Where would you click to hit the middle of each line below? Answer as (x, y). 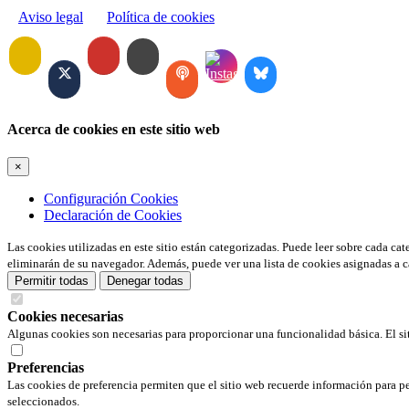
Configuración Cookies (111, 199)
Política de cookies (161, 16)
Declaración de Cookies (113, 215)
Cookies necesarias (65, 317)
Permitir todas (52, 281)
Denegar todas (145, 281)
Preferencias (46, 368)
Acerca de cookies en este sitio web (114, 129)
